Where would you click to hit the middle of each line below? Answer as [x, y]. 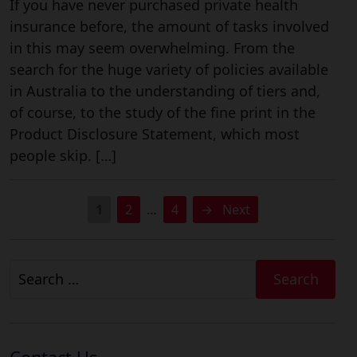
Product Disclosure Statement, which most [155, 134]
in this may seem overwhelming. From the [152, 48]
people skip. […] [63, 156]
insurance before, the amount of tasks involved [169, 27]
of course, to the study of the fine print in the [163, 113]
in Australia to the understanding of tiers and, [165, 91]
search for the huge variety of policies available [169, 70]
